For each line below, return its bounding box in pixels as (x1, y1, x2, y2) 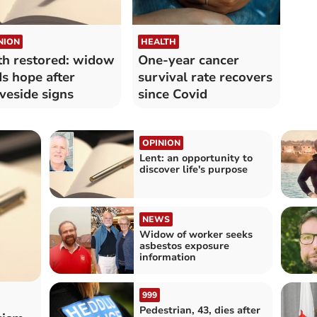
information (139, 250, 196, 264)
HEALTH (140, 36, 176, 48)
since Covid (137, 86, 207, 103)
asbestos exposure (139, 238, 229, 253)
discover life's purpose (139, 163, 248, 177)
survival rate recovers (137, 69, 272, 86)
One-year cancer (137, 52, 239, 69)
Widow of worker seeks (139, 227, 253, 241)
